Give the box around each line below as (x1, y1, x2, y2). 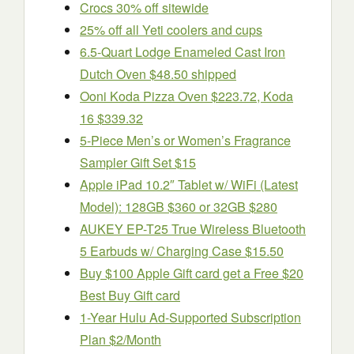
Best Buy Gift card (80, 286, 180, 304)
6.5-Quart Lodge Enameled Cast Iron (80, 43, 285, 61)
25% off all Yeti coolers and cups (80, 21, 262, 39)
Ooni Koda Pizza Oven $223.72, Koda (80, 87, 293, 105)
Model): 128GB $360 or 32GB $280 (80, 198, 277, 216)
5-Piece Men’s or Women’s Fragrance (80, 131, 291, 149)
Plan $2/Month (80, 330, 161, 348)
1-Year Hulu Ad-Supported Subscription (80, 308, 301, 326)
